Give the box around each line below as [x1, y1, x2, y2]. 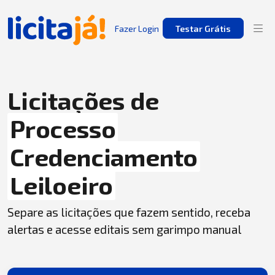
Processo [10, 114, 116, 143]
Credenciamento [10, 142, 198, 171]
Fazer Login [115, 23, 159, 34]
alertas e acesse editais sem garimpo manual [7, 222, 241, 236]
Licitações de [7, 85, 159, 115]
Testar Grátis [175, 23, 231, 34]
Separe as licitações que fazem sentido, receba [7, 205, 250, 219]
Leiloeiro [10, 170, 114, 199]
